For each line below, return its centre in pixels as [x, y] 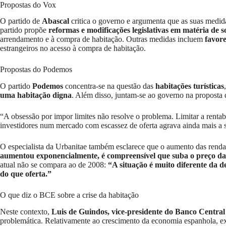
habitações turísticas [190, 86]
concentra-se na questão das [109, 86]
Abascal [55, 21]
